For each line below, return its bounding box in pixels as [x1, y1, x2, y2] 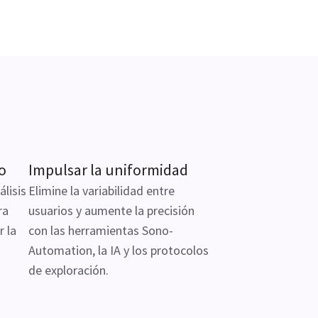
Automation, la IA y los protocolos [28, 242, 209, 258]
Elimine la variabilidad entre [28, 182, 175, 199]
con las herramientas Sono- [28, 222, 173, 238]
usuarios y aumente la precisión [28, 202, 194, 219]
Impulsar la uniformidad [28, 160, 188, 180]
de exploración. [28, 262, 109, 278]
